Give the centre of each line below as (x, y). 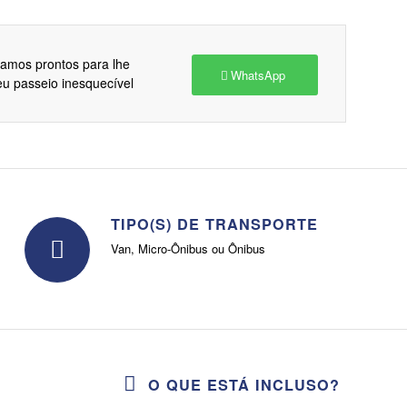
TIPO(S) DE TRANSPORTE (215, 223)
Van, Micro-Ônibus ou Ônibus (189, 249)
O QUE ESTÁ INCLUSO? (243, 384)
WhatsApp (258, 75)
